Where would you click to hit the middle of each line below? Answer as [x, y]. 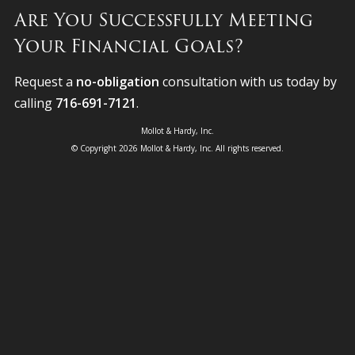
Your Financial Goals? [128, 46]
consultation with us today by [248, 82]
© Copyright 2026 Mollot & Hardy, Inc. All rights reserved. [177, 149]
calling [34, 103]
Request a [45, 82]
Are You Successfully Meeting [163, 20]
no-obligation [117, 82]
